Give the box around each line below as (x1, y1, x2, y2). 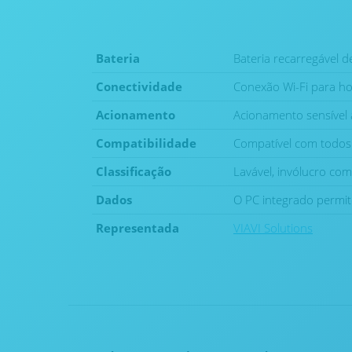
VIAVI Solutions (233, 220, 313, 236)
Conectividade (96, 79, 182, 95)
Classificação (96, 163, 171, 180)
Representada (96, 220, 179, 236)
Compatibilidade (96, 135, 196, 152)
